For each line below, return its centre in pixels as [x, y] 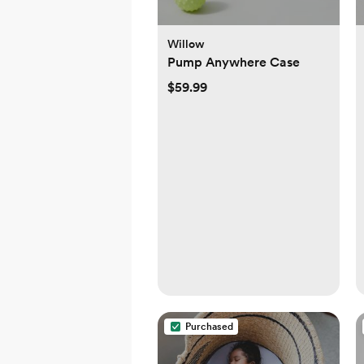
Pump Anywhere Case [234, 63]
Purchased [209, 327]
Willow [186, 44]
